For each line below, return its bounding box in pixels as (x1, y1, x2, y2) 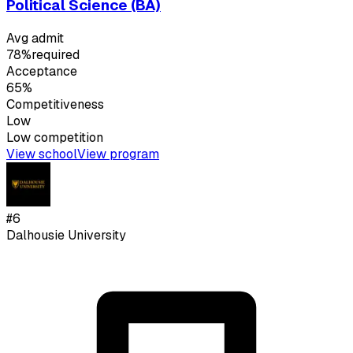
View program (77, 146, 159, 163)
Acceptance (6, 63, 77, 80)
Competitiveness (6, 96, 104, 113)
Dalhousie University (6, 227, 126, 244)
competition (31, 129, 103, 147)
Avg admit (6, 30, 64, 47)
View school (6, 146, 77, 163)
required (32, 46, 80, 64)
